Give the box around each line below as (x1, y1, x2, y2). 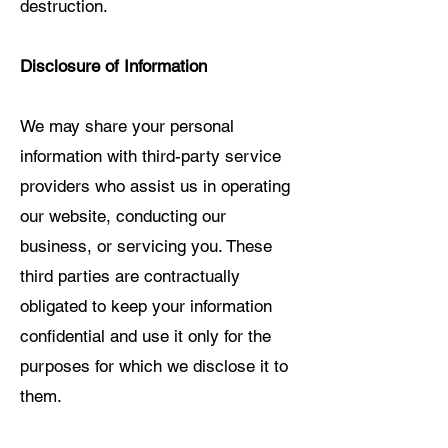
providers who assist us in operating (20, 176, 290, 196)
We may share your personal (20, 116, 234, 136)
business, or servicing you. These (20, 236, 272, 256)
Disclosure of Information (20, 56, 207, 76)
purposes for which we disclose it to (20, 356, 288, 376)
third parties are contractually (20, 266, 240, 286)
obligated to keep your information (20, 296, 272, 316)
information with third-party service (20, 146, 281, 166)
